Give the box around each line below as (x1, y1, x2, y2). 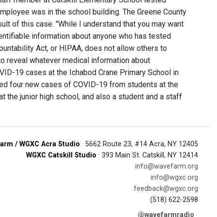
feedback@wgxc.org (134, 185, 198, 193)
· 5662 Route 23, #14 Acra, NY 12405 (80, 140, 198, 148)
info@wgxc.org (151, 173, 198, 182)
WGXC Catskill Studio (26, 151, 96, 159)
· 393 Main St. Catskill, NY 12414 (96, 151, 198, 159)
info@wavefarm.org (135, 162, 198, 170)
